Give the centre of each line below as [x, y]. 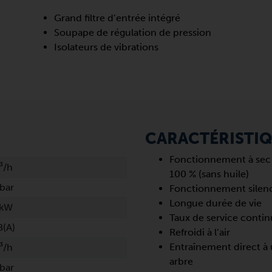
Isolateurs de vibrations [106, 47]
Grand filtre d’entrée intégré [117, 18]
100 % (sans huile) [209, 174]
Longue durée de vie [216, 203]
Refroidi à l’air [200, 232]
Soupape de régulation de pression [133, 32]
